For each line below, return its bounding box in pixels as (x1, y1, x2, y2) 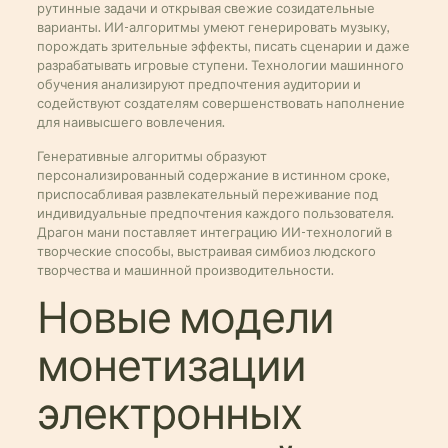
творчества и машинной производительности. (36, 262, 334, 278)
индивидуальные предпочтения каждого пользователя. (36, 205, 394, 221)
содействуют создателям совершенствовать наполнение (36, 95, 405, 111)
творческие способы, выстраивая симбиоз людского (36, 243, 376, 259)
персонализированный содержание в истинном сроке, (36, 167, 390, 183)
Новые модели (36, 295, 334, 342)
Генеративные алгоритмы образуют (36, 148, 267, 164)
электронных (36, 391, 302, 438)
